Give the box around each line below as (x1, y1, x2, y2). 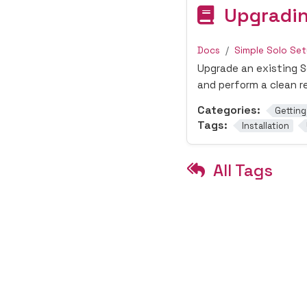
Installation (241, 119, 289, 132)
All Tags (213, 159, 273, 181)
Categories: (197, 102, 260, 117)
